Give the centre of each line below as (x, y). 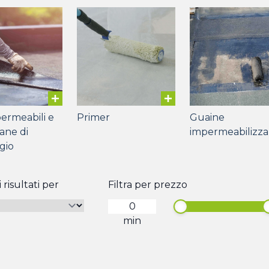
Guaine (207, 117)
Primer (93, 117)
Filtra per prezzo (148, 185)
